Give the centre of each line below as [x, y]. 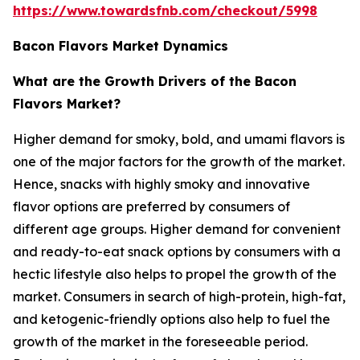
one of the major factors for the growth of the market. [179, 161]
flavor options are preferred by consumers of [151, 206]
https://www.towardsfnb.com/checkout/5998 [165, 10]
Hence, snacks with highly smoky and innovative [162, 184]
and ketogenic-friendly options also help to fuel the [172, 319]
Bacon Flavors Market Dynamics [121, 45]
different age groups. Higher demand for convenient [177, 229]
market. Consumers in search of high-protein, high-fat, [179, 296]
